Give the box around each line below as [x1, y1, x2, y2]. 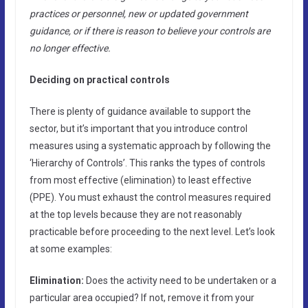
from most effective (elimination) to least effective [29, 174, 252, 186]
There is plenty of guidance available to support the [29, 105, 251, 117]
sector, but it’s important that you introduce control [29, 122, 247, 134]
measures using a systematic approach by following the [29, 140, 271, 151]
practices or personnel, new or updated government [29, 8, 248, 19]
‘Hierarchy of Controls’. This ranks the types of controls [29, 157, 265, 168]
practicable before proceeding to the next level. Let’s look [29, 225, 275, 237]
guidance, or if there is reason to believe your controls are [29, 25, 270, 36]
